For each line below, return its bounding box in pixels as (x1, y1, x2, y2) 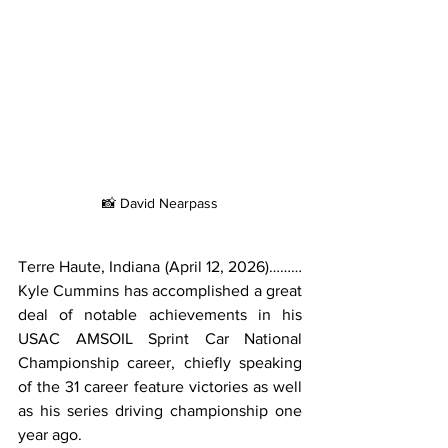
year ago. (18, 425, 82, 443)
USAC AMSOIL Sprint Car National (18, 329, 302, 347)
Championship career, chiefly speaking (18, 353, 302, 371)
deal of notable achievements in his (18, 305, 302, 323)
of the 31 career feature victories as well (18, 377, 302, 395)
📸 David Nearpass (102, 194, 218, 211)
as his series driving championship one (18, 401, 302, 419)
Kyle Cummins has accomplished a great (18, 281, 302, 299)
